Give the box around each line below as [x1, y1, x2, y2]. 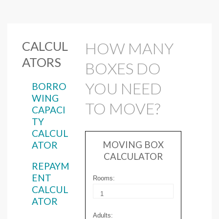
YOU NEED [85, 79, 162, 98]
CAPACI [32, 104, 66, 115]
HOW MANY [85, 39, 174, 58]
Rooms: [93, 174, 115, 182]
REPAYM [32, 160, 69, 172]
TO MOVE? [85, 99, 161, 118]
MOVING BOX [102, 139, 164, 150]
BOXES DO [85, 59, 161, 78]
